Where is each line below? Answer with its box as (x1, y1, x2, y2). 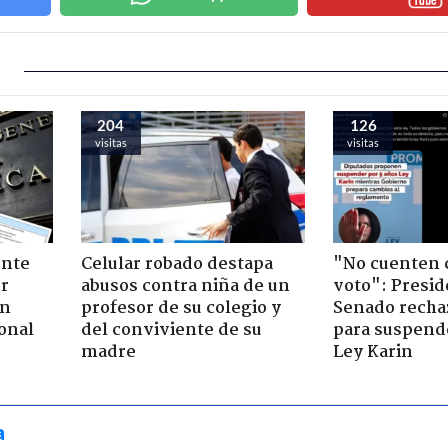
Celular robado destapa (80, 250, 273, 278)
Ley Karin (333, 338, 413, 366)
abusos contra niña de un (80, 272, 290, 300)
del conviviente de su (80, 316, 262, 344)
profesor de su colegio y (80, 294, 281, 322)
